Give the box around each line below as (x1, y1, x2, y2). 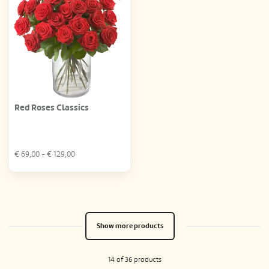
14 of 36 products (107, 255, 162, 264)
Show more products (97, 221, 163, 231)
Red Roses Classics (14, 101, 89, 113)
